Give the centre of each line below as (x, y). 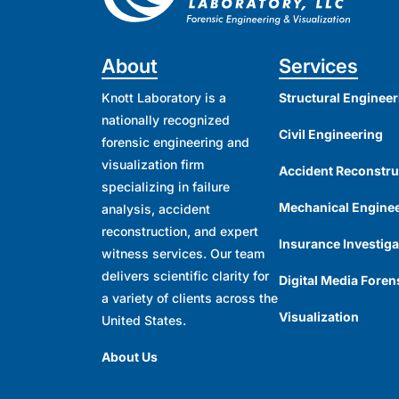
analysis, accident (156, 208)
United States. (144, 320)
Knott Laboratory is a (164, 97)
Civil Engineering (331, 134)
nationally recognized (166, 119)
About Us (130, 356)
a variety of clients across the (190, 297)
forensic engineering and (175, 142)
